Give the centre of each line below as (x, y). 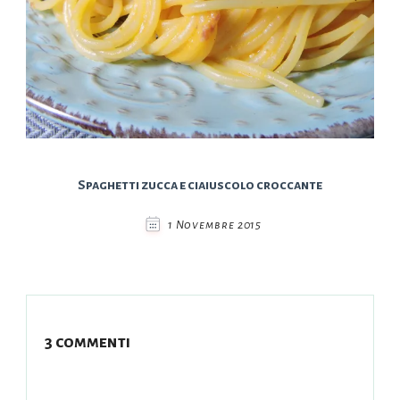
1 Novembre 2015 (215, 225)
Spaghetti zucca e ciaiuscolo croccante (200, 185)
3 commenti (87, 342)
